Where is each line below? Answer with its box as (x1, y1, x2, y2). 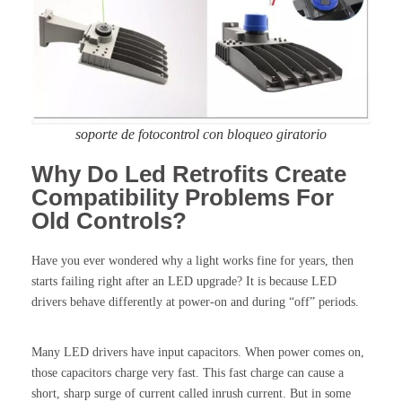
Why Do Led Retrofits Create (31, 160, 346, 188)
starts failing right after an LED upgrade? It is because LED (31, 274, 336, 288)
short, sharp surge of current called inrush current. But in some (31, 386, 351, 400)
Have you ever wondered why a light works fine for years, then (31, 253, 354, 267)
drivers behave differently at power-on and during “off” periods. (31, 294, 359, 309)
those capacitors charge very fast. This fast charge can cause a (31, 365, 344, 380)
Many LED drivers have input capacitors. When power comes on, (31, 345, 364, 359)
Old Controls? (31, 206, 187, 234)
